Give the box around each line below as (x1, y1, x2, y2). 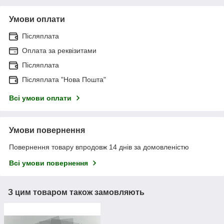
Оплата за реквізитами (22, 46, 96, 55)
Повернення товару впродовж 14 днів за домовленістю (9, 143, 189, 151)
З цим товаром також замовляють (8, 188, 144, 197)
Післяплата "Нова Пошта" (22, 75, 106, 84)
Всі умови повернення (9, 159, 88, 167)
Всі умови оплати (9, 94, 71, 102)
